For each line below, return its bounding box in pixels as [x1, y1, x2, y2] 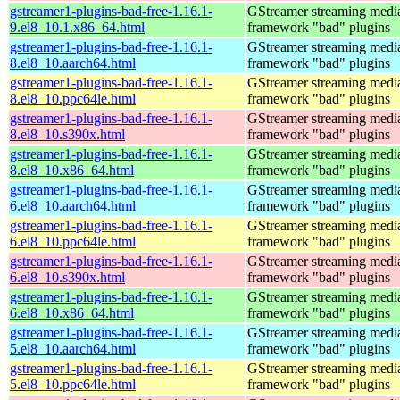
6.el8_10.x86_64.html [10, 304, 134, 321]
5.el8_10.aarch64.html [10, 340, 136, 356]
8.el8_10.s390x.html [10, 126, 125, 142]
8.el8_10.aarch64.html [10, 54, 136, 71]
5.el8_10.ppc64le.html [10, 376, 136, 392]
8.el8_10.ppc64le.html [10, 90, 136, 106]
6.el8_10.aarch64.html [10, 197, 136, 213]
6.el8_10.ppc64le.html [10, 233, 136, 249]
